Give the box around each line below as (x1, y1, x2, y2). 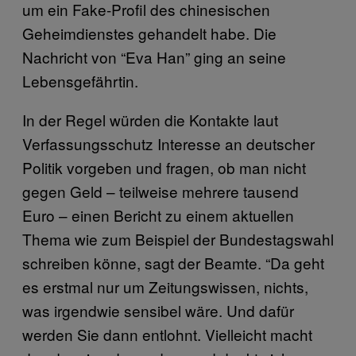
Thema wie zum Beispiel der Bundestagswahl (22, 228, 334, 250)
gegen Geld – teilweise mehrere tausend (22, 180, 299, 202)
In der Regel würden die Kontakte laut (22, 109, 278, 130)
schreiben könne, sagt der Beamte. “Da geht (22, 252, 324, 273)
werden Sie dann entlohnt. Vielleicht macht (22, 323, 312, 345)
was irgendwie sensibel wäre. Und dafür (22, 300, 294, 321)
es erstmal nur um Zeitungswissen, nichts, (22, 276, 308, 297)
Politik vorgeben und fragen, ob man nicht (22, 157, 306, 178)
